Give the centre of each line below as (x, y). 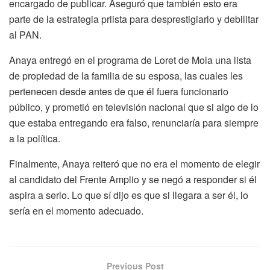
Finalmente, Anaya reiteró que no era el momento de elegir (134, 164)
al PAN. (25, 35)
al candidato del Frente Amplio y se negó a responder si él (133, 180)
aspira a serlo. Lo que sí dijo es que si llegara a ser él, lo (129, 195)
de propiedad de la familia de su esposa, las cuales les (126, 76)
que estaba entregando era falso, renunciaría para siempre (134, 123)
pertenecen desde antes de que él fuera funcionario (119, 92)
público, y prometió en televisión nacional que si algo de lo (134, 107)
